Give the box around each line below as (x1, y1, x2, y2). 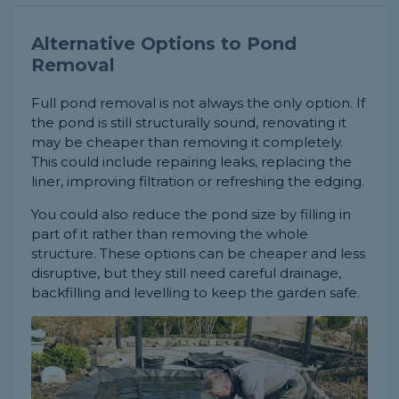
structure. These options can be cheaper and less (31, 244, 365, 262)
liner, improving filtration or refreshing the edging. (31, 172, 364, 190)
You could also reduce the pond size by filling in (31, 205, 351, 223)
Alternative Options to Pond (31, 32, 297, 54)
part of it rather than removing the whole (31, 224, 308, 242)
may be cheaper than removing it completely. (31, 133, 343, 151)
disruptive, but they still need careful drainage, (31, 264, 341, 281)
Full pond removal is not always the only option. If (31, 94, 365, 111)
